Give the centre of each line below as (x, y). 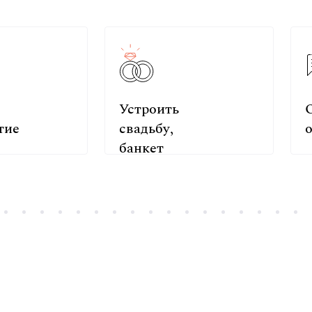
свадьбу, (146, 128)
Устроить (149, 109)
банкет (141, 148)
